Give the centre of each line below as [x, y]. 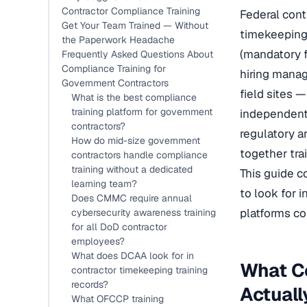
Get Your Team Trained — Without [135, 25]
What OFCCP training [118, 299]
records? [90, 284]
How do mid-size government [136, 140]
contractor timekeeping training [139, 270]
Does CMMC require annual [132, 198]
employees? [98, 241]
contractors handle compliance [139, 155]
